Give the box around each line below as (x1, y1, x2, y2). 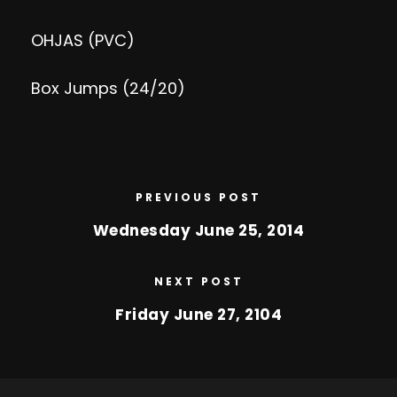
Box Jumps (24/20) (31, 77, 185, 99)
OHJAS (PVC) (31, 29, 135, 51)
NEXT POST (153, 274, 244, 289)
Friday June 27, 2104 (115, 304, 282, 325)
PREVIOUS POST (136, 190, 261, 205)
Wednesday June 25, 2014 (92, 220, 305, 241)
